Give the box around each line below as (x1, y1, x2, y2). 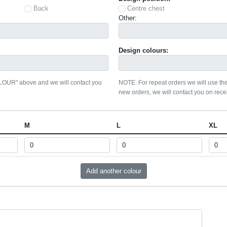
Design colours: (119, 46, 168, 54)
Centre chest (127, 5, 165, 13)
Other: (119, 14, 137, 22)
